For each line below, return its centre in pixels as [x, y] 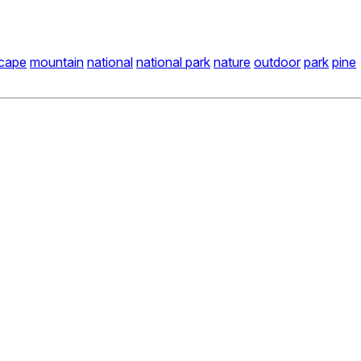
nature [232, 62]
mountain [57, 62]
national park [173, 62]
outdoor [277, 62]
